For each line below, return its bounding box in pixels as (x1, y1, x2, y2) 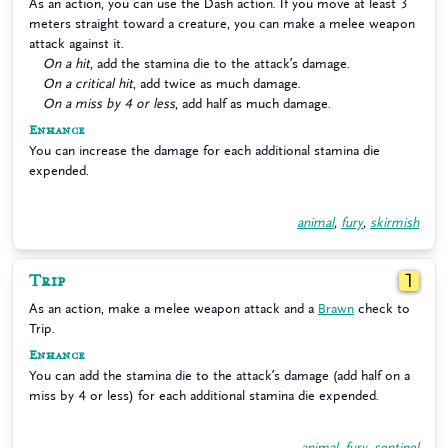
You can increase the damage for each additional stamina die (29, 144, 380, 157)
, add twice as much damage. (133, 77, 301, 90)
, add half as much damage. (175, 97, 331, 110)
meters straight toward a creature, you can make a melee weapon (29, 17, 415, 30)
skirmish (370, 216, 419, 229)
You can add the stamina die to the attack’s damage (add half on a (29, 369, 410, 382)
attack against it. (29, 37, 124, 50)
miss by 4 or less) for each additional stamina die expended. (29, 389, 379, 402)
